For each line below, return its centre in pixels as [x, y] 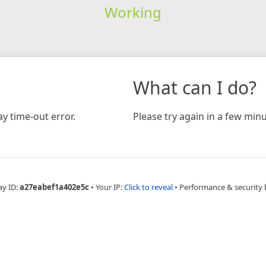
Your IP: [110, 187]
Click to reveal [148, 187]
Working [133, 12]
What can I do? [195, 87]
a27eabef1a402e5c [54, 187]
